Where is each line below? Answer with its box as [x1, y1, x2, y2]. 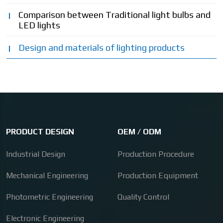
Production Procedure [117, 149, 194, 159]
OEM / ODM [117, 126, 161, 136]
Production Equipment [117, 170, 198, 180]
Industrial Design [6, 149, 65, 159]
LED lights [18, 19, 61, 30]
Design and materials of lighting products [18, 42, 185, 53]
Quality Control [117, 192, 169, 202]
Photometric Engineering [6, 192, 93, 202]
